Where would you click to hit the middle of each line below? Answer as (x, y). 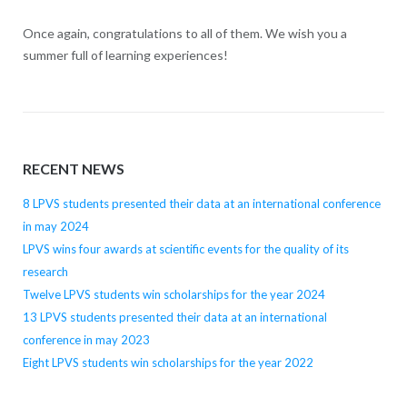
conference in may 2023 (86, 340)
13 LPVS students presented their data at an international (174, 318)
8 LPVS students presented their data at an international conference (201, 204)
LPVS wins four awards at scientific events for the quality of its (185, 249)
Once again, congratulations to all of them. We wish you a (184, 33)
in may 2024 (55, 227)
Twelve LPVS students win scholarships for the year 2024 (174, 295)
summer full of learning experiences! (125, 55)
